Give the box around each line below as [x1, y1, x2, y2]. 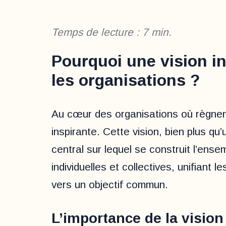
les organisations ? [51, 71, 200, 89]
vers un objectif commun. [51, 178, 168, 190]
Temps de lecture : [51, 26, 142, 38]
